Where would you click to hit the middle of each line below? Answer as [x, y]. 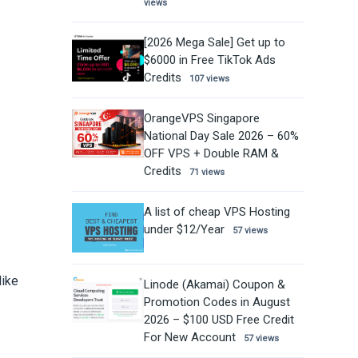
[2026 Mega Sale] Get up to [214, 42]
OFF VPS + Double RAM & [211, 153]
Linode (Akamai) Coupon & [214, 285]
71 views [207, 172]
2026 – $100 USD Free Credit [219, 320]
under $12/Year [184, 229]
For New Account [189, 338]
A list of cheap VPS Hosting [217, 211]
